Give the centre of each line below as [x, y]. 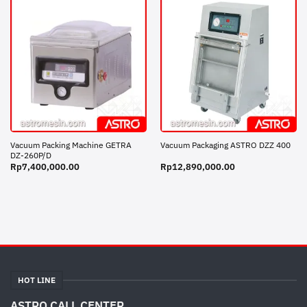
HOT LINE [37, 280]
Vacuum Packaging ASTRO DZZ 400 [225, 145]
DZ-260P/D [30, 155]
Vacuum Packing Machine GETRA [71, 144]
